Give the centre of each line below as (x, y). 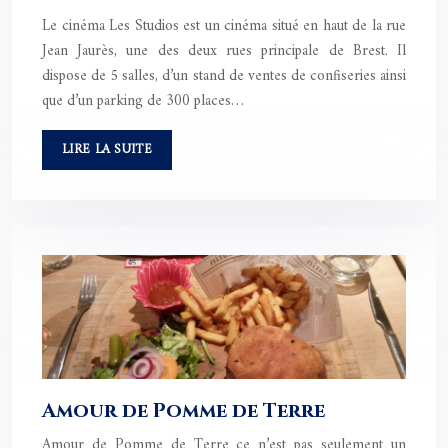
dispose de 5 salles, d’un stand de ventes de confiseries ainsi (224, 76)
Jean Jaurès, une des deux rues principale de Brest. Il (224, 51)
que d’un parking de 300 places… (143, 101)
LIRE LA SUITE (107, 149)
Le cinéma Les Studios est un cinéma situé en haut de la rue (224, 26)
